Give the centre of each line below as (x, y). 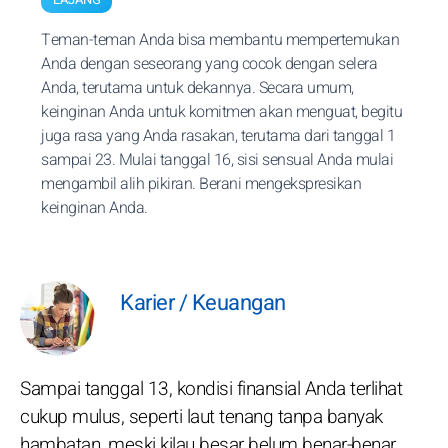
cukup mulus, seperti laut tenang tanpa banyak (201, 417)
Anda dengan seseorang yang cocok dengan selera (209, 64)
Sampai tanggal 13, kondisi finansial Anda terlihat (211, 389)
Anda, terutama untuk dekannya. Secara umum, (197, 88)
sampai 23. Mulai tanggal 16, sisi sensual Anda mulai (217, 160)
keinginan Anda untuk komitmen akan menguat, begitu (221, 112)
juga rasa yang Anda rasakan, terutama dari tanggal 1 (218, 136)
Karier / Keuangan (203, 303)
